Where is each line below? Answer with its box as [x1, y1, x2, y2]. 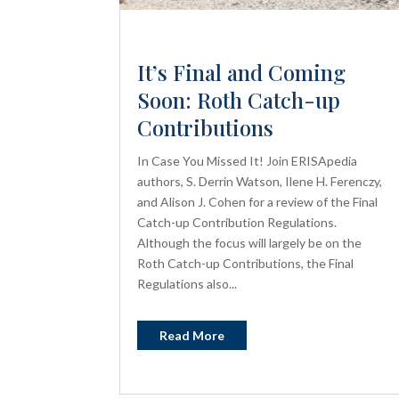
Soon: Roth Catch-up [137, 85, 341, 115]
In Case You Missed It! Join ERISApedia [137, 153, 358, 169]
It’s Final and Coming [137, 58, 346, 87]
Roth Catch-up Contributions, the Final [137, 256, 354, 272]
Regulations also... [137, 276, 238, 292]
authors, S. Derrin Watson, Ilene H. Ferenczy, [137, 174, 383, 190]
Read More [159, 328, 225, 344]
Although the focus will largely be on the [137, 235, 362, 251]
